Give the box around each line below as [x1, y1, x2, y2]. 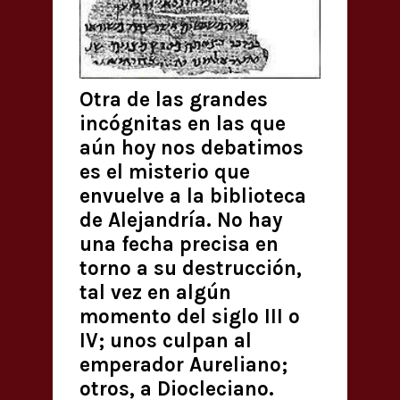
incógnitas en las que [79, 112, 286, 137]
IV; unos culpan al [79, 329, 252, 354]
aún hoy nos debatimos [79, 136, 304, 161]
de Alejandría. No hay [79, 208, 282, 233]
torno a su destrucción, [79, 256, 302, 281]
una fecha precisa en [79, 232, 279, 257]
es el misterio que [79, 160, 250, 185]
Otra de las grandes [79, 87, 268, 112]
